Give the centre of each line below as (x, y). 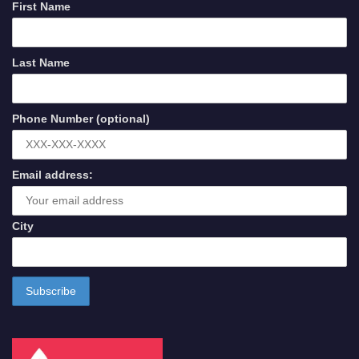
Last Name (41, 63)
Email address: (52, 175)
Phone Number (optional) (81, 119)
